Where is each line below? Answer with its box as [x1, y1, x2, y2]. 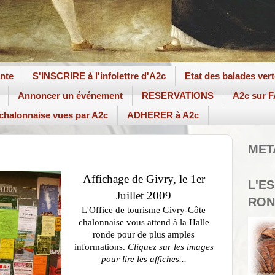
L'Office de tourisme [82, 205, 160, 215]
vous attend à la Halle [126, 217, 209, 227]
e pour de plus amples [110, 230, 195, 239]
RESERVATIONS [142, 90, 214, 101]
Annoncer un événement [18, 90, 123, 101]
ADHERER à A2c [127, 110, 199, 121]
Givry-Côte [163, 205, 206, 215]
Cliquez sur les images [127, 242, 214, 252]
